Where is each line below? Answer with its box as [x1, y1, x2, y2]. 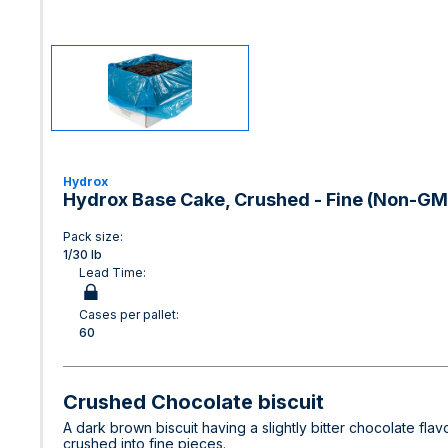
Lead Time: [79, 265, 146, 280]
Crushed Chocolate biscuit [63, 390, 324, 414]
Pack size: [63, 229, 123, 244]
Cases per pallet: [79, 307, 179, 322]
